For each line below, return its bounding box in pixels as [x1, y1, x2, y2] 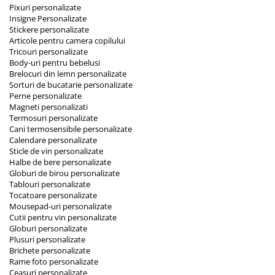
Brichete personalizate [9, 245, 90, 257]
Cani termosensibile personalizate [9, 123, 132, 135]
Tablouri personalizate [9, 179, 90, 190]
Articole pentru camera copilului [9, 35, 125, 47]
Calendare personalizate [9, 134, 97, 146]
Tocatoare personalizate [9, 190, 97, 201]
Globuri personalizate [9, 223, 87, 234]
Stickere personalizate [9, 24, 89, 36]
